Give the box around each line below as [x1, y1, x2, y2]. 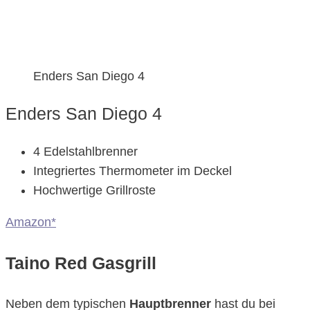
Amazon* [6, 215, 56, 230]
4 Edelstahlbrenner [33, 145, 138, 159]
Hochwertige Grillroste [33, 183, 156, 198]
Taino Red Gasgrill [6, 253, 156, 273]
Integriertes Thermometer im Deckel [33, 164, 232, 179]
